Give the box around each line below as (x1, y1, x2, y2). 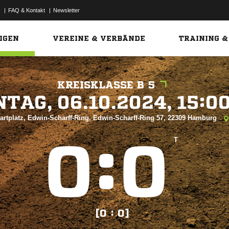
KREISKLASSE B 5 (57, 80, 155, 90)
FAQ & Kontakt (8, 7, 45, 13)
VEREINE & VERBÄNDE (53, 35, 146, 42)
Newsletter (53, 7, 80, 13)
